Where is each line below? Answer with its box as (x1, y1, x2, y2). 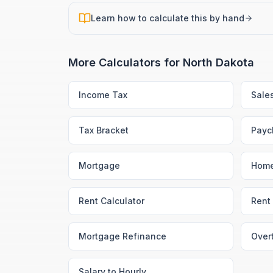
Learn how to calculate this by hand (91, 13, 244, 23)
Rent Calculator (79, 196, 144, 206)
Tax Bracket (79, 125, 129, 135)
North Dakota (183, 56, 254, 69)
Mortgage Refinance (79, 231, 166, 241)
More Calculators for (68, 56, 183, 69)
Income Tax (79, 90, 127, 100)
